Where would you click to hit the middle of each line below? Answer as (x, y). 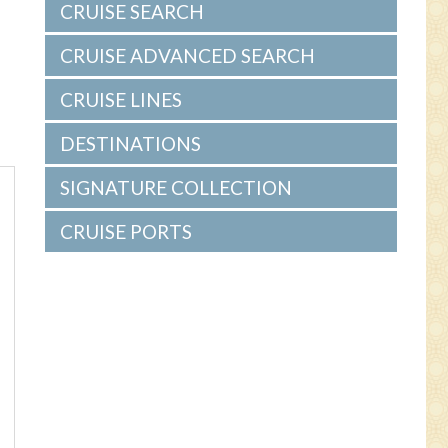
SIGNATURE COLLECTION (176, 187)
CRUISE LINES (121, 99)
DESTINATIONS (131, 143)
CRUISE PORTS (126, 231)
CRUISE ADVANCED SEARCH (188, 55)
